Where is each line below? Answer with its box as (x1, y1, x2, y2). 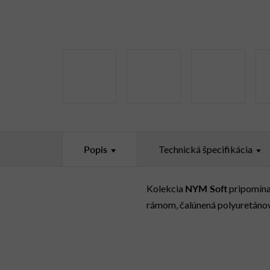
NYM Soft (185, 181, 227, 195)
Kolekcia (146, 182, 185, 194)
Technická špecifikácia (159, 143, 253, 155)
